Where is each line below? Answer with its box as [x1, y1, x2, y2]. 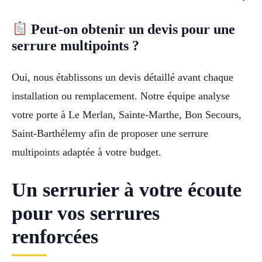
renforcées [12, 225, 98, 247]
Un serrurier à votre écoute [12, 178, 242, 201]
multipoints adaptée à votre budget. [12, 146, 161, 158]
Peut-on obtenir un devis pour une [27, 21, 236, 37]
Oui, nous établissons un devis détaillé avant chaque [12, 71, 233, 83]
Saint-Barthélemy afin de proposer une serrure [12, 127, 208, 139]
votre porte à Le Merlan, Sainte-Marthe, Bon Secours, [12, 108, 242, 120]
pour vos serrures [12, 202, 160, 224]
